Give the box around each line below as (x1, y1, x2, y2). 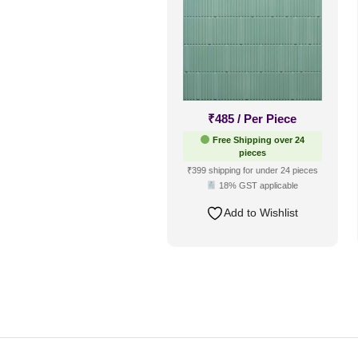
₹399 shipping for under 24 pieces (186, 165, 318, 175)
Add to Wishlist (224, 206, 299, 219)
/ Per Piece (237, 111, 297, 125)
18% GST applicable (217, 180, 299, 190)
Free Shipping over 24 (210, 134, 305, 145)
